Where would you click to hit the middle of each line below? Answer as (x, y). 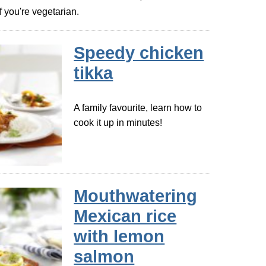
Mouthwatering (136, 196)
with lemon (119, 237)
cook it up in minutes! (118, 123)
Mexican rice (125, 216)
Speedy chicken (139, 53)
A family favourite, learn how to (138, 108)
